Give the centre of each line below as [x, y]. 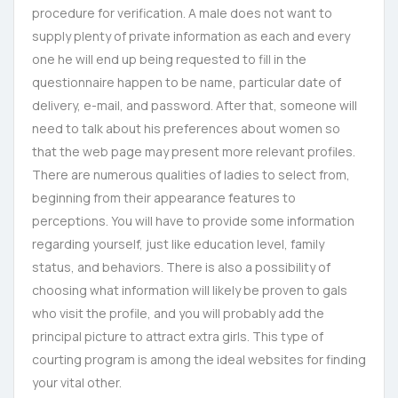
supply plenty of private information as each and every [191, 36]
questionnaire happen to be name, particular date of [187, 82]
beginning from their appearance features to [164, 198]
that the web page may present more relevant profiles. [194, 151]
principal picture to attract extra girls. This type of [178, 336]
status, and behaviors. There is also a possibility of [181, 267]
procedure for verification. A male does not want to [182, 13]
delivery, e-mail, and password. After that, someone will [195, 105]
